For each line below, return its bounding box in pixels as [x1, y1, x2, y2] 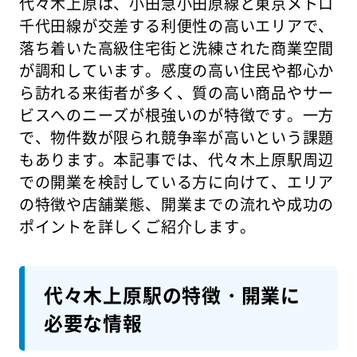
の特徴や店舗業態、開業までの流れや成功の [18, 193, 335, 216]
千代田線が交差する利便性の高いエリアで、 [18, 14, 335, 37]
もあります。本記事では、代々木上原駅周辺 [18, 148, 335, 171]
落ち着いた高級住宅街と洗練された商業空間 [18, 37, 335, 60]
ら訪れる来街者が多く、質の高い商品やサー [18, 81, 335, 104]
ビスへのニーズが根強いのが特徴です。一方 [18, 104, 335, 127]
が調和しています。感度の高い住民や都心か [18, 59, 335, 82]
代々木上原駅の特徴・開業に [43, 280, 300, 309]
